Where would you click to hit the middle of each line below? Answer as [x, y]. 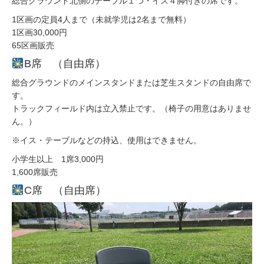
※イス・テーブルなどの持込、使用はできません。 [107, 140]
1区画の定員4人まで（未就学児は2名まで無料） [101, 20]
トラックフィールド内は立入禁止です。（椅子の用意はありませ [131, 108]
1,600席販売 [35, 172]
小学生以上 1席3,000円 [58, 159]
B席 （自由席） [65, 64]
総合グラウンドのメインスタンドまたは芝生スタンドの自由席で [131, 82]
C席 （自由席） [65, 190]
